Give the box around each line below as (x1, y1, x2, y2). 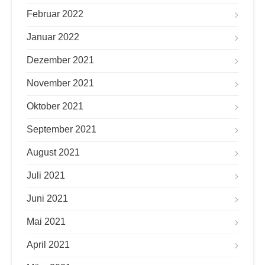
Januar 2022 (27, 32, 79, 42)
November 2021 (27, 78, 94, 88)
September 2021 (27, 124, 96, 134)
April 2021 (27, 240, 70, 250)
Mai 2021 (27, 216, 66, 227)
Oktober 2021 (27, 101, 83, 111)
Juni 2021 (27, 193, 68, 203)
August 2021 (27, 147, 80, 157)
